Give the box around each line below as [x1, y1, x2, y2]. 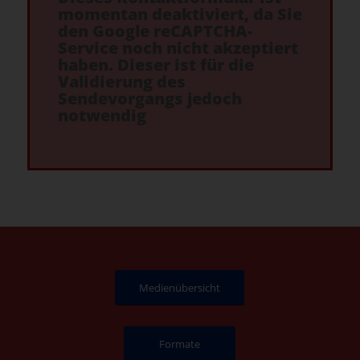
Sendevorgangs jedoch [57, 87, 242, 109]
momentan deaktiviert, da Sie [57, 2, 302, 25]
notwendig [57, 104, 146, 126]
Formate [159, 336, 201, 351]
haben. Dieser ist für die [57, 53, 254, 76]
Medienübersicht [139, 280, 221, 295]
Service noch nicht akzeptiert [57, 36, 298, 59]
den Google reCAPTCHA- [57, 19, 252, 42]
